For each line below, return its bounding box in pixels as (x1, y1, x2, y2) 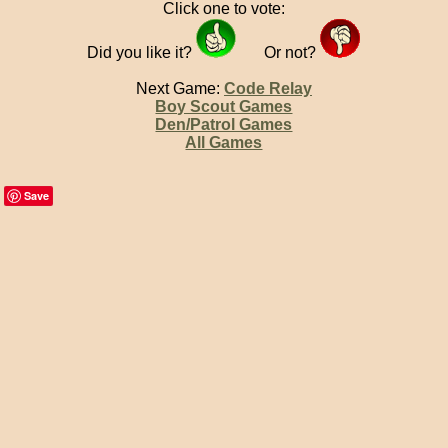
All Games (185, 134, 263, 151)
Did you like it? (87, 44, 197, 61)
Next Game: (135, 80, 224, 97)
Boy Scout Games (155, 98, 293, 115)
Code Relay (223, 80, 312, 97)
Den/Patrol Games (155, 116, 293, 133)
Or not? (264, 44, 321, 61)
